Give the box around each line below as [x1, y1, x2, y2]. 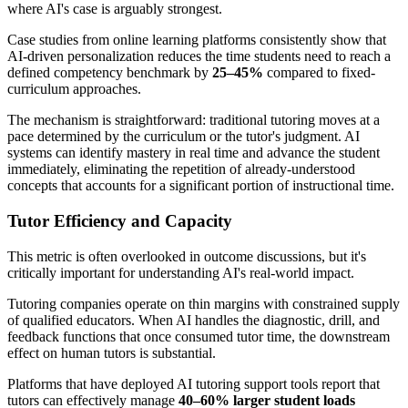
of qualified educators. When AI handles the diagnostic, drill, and [7, 311, 380, 328]
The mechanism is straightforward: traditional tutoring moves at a [7, 112, 380, 128]
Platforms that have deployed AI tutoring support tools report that [7, 375, 380, 392]
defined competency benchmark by [7, 65, 212, 81]
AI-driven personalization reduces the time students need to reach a [7, 48, 391, 65]
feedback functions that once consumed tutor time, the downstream [7, 328, 390, 344]
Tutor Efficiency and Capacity [7, 211, 232, 231]
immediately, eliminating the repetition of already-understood [7, 161, 355, 178]
